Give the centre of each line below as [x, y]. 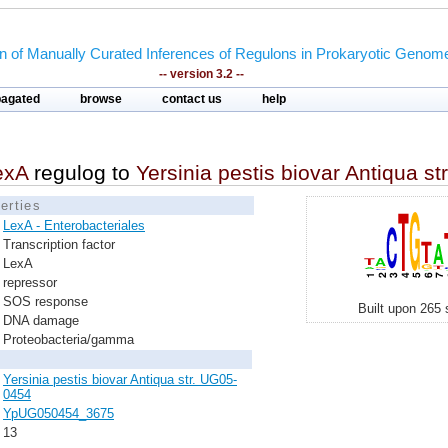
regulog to [82, 172]
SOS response [45, 301]
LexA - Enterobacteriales [74, 225]
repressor [30, 282]
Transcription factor [59, 244]
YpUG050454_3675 [58, 413]
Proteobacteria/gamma [68, 339]
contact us [192, 99]
